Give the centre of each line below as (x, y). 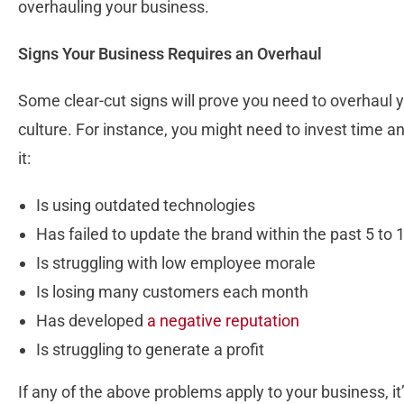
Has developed (92, 321)
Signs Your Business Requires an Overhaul (170, 54)
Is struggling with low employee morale (176, 263)
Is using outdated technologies (146, 206)
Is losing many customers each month (172, 292)
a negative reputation (223, 321)
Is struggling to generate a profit (150, 350)
